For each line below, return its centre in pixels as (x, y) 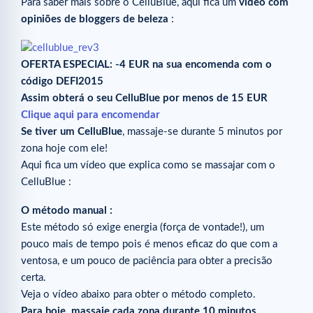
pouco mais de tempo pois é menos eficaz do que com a (149, 245)
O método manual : (67, 211)
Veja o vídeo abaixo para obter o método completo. (138, 295)
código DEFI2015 (62, 81)
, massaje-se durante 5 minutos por (202, 131)
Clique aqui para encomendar (90, 115)
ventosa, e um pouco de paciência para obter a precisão (147, 261)
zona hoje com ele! (64, 148)
